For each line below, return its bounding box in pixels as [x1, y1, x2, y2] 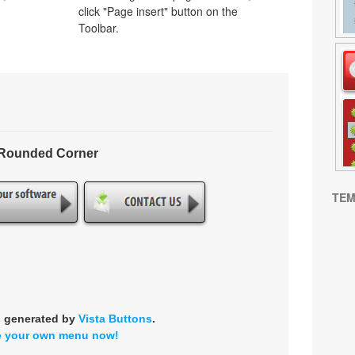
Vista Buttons [78, 312, 152, 325]
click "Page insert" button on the [78, 3, 238, 19]
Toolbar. [78, 20, 119, 36]
